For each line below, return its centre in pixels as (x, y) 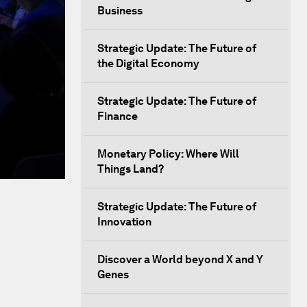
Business (120, 11)
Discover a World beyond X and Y (180, 259)
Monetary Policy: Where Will (168, 154)
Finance (118, 116)
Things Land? (131, 169)
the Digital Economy (148, 63)
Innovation (124, 222)
